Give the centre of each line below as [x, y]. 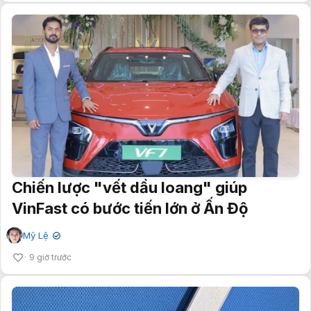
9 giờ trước [50, 257]
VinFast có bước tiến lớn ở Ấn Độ [130, 208]
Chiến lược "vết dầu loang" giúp [129, 187]
